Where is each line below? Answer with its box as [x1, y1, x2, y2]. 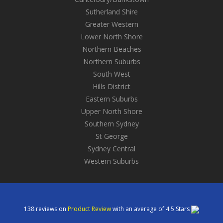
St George [95, 131, 128, 141]
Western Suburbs [84, 156, 139, 166]
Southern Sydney [84, 118, 139, 128]
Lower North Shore [80, 31, 143, 41]
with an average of [112, 204, 166, 213]
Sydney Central [88, 143, 135, 153]
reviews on [36, 204, 68, 213]
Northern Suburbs [83, 56, 140, 66]
